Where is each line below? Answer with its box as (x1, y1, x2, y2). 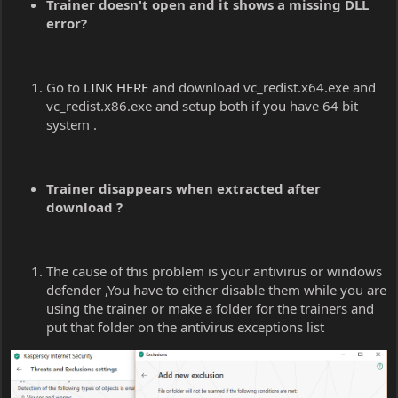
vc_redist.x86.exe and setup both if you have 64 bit (46, 97, 358, 115)
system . (46, 115, 97, 134)
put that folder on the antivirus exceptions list (46, 318, 324, 337)
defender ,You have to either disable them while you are (46, 281, 386, 299)
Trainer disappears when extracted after (46, 179, 321, 198)
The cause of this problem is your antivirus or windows (46, 262, 382, 281)
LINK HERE (84, 78, 148, 97)
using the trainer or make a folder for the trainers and (46, 299, 374, 318)
